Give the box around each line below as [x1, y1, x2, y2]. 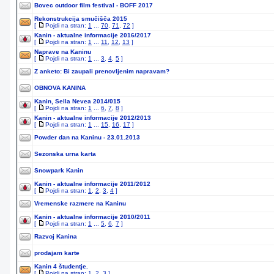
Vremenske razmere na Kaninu [34, 200, 126, 207]
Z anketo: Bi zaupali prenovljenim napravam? [34, 68, 169, 75]
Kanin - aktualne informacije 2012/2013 [34, 114, 151, 121]
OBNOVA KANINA [34, 84, 86, 91]
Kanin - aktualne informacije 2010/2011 [34, 213, 150, 220]
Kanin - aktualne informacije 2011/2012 [34, 180, 150, 187]
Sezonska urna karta [34, 150, 96, 157]
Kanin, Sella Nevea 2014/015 [34, 98, 120, 105]
